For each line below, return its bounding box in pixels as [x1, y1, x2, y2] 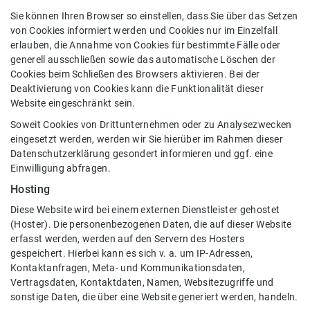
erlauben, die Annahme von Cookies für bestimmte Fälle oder [10, 39, 281, 51]
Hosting [10, 182, 51, 196]
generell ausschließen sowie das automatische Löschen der [10, 53, 275, 66]
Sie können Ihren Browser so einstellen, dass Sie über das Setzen [10, 10, 298, 22]
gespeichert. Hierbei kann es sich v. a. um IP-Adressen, [10, 247, 253, 259]
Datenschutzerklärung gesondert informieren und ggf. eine [10, 147, 273, 160]
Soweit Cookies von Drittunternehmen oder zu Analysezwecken [10, 118, 292, 131]
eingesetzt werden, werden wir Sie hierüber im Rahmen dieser [10, 133, 283, 145]
